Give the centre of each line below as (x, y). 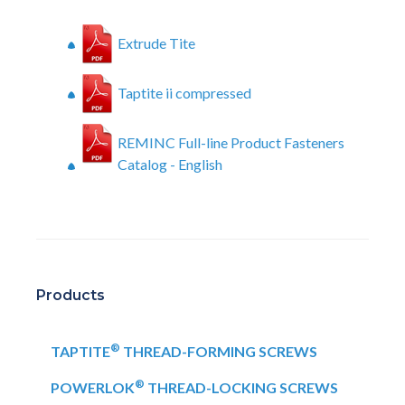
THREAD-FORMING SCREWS (219, 351)
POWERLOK (93, 387)
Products (71, 295)
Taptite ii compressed (184, 92)
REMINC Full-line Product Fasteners (231, 142)
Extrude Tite (156, 42)
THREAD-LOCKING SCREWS (241, 387)
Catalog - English (170, 164)
